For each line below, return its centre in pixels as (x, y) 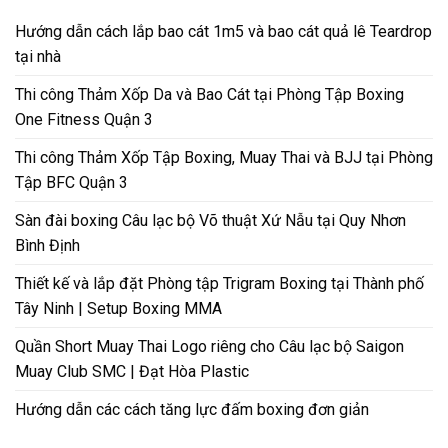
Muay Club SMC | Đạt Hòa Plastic (132, 372)
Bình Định (47, 246)
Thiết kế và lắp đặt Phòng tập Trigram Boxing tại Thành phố (219, 284)
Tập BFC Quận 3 (71, 183)
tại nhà (38, 57)
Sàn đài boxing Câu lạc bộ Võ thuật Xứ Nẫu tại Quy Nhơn (210, 221)
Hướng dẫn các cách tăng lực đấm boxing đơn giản (192, 410)
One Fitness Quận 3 (84, 120)
